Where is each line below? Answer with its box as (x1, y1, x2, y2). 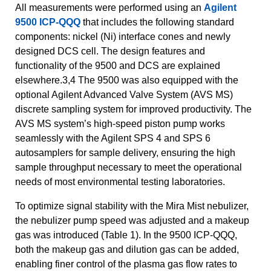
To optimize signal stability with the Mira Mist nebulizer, (15, 200, 249, 211)
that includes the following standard (80, 16, 234, 27)
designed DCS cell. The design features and (15, 45, 205, 56)
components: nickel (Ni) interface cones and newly (15, 31, 230, 42)
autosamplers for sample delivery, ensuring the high (15, 147, 235, 158)
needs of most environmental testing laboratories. (15, 176, 225, 187)
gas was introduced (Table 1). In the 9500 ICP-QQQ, (15, 229, 237, 240)
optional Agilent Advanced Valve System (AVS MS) (15, 89, 233, 100)
